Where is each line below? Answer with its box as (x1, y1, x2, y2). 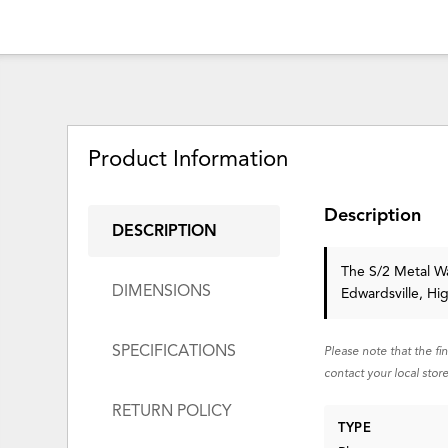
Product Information (88, 144, 289, 172)
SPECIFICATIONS (112, 341, 237, 362)
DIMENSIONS (112, 281, 212, 302)
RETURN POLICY (112, 401, 233, 422)
